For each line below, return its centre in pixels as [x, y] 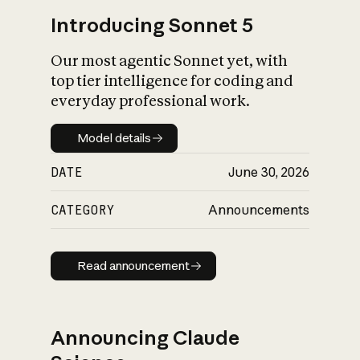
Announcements [258, 209]
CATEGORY [83, 209]
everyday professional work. [151, 100]
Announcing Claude [145, 338]
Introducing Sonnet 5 [152, 25]
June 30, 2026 [268, 172]
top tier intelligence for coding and [172, 80]
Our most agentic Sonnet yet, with [170, 60]
